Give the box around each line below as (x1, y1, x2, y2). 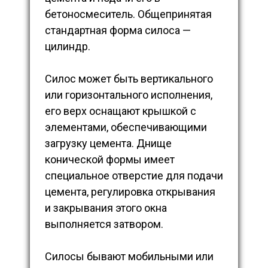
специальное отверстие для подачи (45, 169, 223, 182)
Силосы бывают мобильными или (45, 250, 214, 263)
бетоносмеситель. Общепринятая (45, 8, 212, 21)
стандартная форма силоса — (45, 24, 191, 37)
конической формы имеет (45, 153, 175, 166)
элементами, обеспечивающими (45, 121, 207, 134)
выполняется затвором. (45, 218, 163, 231)
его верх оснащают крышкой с (45, 105, 196, 118)
